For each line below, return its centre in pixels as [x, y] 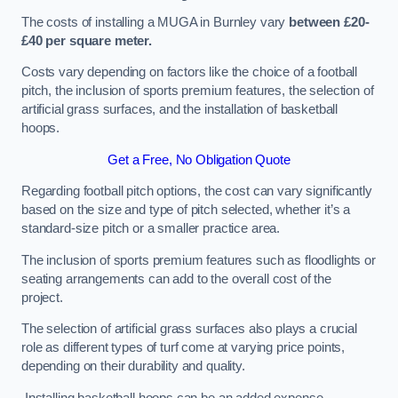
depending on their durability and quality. [133, 366]
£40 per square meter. [87, 40]
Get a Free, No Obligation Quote [199, 159]
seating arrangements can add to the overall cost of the [177, 279]
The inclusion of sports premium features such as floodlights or [199, 260]
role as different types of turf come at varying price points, [183, 348]
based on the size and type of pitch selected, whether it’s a [186, 210]
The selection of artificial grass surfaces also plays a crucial [189, 329]
